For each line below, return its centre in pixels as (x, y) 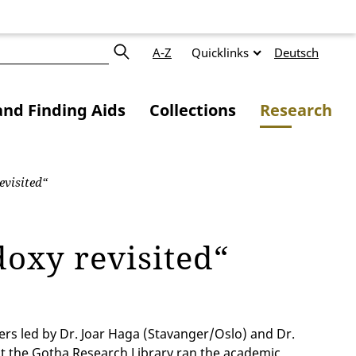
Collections (193, 110)
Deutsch (296, 53)
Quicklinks (220, 53)
